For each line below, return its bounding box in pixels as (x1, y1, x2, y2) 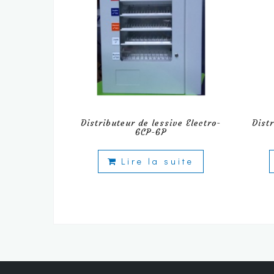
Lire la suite (121, 155, 194, 167)
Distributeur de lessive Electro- (81, 117, 221, 128)
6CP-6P (135, 126, 167, 138)
